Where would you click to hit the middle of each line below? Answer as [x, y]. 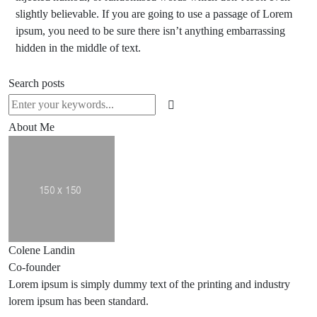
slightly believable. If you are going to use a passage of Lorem [154, 14]
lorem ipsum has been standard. [79, 301]
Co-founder [34, 267]
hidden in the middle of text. [78, 48]
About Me [31, 127]
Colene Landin [42, 250]
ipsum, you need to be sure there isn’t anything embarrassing [150, 31]
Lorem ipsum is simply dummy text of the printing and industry [149, 284]
